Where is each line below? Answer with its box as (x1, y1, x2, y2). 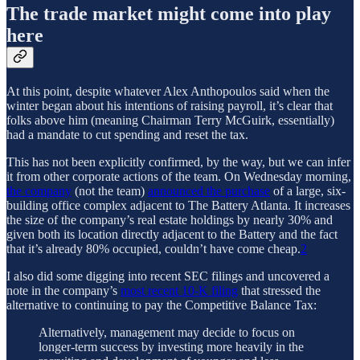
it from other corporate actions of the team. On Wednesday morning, (6, 169, 351, 183)
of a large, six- (270, 183, 346, 198)
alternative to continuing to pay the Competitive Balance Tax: (6, 297, 317, 312)
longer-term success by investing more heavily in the (39, 339, 304, 354)
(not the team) (72, 183, 148, 198)
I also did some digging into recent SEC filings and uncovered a (6, 268, 329, 283)
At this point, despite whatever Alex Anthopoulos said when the (6, 84, 329, 98)
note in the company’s (6, 283, 121, 297)
